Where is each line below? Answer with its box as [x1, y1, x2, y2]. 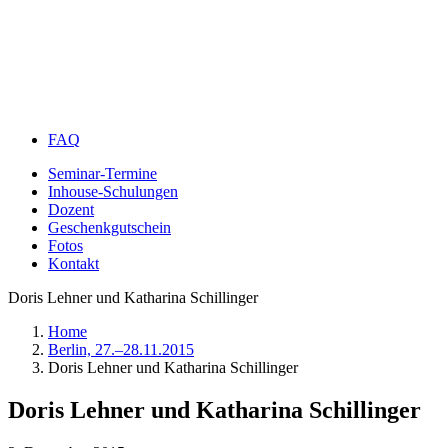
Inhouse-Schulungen [48, 183, 178, 200]
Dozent [48, 201, 94, 218]
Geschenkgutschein [48, 219, 171, 236]
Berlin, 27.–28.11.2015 [48, 341, 194, 358]
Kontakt [48, 255, 99, 272]
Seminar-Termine [48, 165, 157, 182]
